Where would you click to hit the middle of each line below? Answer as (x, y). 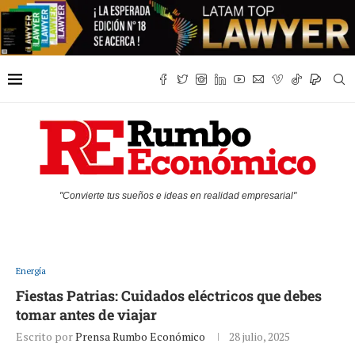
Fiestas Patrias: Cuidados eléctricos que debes (169, 296)
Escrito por (46, 337)
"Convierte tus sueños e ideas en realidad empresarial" (177, 196)
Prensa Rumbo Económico (140, 337)
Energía (31, 271)
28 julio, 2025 (260, 337)
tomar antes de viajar (86, 315)
